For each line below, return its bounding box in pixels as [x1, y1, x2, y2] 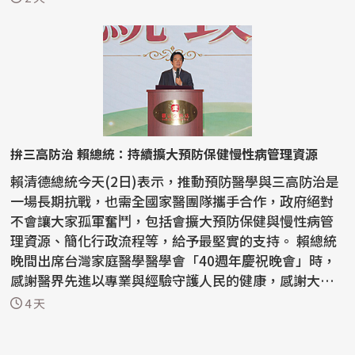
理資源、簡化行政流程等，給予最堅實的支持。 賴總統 [10, 230, 297, 250]
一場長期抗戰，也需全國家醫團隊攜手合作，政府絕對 [10, 190, 334, 211]
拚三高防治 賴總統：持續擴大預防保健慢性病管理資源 [77, 143, 319, 163]
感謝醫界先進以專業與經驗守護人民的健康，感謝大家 [10, 269, 334, 290]
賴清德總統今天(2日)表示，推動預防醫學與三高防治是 [10, 170, 340, 191]
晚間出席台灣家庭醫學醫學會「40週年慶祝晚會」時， [10, 250, 337, 270]
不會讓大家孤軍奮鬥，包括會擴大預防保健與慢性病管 [10, 210, 334, 231]
